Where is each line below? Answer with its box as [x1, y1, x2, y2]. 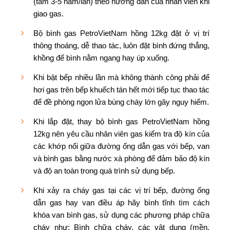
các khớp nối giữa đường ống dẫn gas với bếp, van [33, 141, 209, 150]
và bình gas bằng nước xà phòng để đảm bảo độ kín [33, 154, 209, 163]
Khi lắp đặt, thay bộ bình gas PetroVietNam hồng [33, 117, 209, 126]
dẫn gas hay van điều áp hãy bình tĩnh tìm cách [33, 198, 209, 207]
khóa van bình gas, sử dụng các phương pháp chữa [33, 210, 209, 219]
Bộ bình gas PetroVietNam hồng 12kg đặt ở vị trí [33, 28, 209, 37]
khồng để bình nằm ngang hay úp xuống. [33, 53, 169, 62]
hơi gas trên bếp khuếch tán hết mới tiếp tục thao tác [33, 85, 209, 94]
